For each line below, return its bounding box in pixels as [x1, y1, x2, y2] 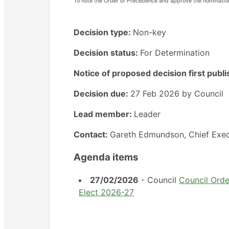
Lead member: [73, 108, 134, 119]
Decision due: [73, 88, 130, 99]
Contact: [73, 129, 110, 140]
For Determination [140, 47, 210, 58]
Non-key [132, 27, 166, 37]
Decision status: [73, 47, 140, 58]
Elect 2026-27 [78, 187, 134, 198]
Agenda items [73, 151, 139, 163]
